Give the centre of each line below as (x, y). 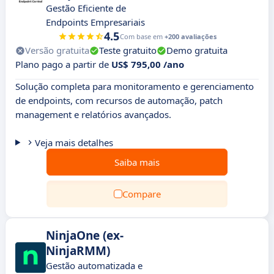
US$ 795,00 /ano (148, 64)
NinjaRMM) (78, 251)
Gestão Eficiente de (86, 8)
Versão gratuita (57, 50)
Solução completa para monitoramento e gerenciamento (135, 86)
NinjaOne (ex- (85, 235)
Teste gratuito (128, 50)
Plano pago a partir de (63, 64)
